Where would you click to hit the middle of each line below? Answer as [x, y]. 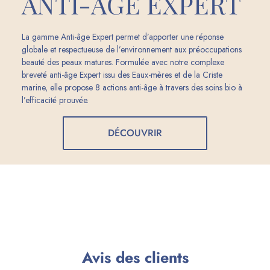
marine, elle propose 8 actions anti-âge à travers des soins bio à [132, 87]
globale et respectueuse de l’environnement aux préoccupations [132, 49]
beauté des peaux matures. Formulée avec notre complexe [123, 62]
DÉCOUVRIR [135, 133]
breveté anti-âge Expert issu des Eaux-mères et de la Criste [122, 74]
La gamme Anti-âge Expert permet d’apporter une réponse [123, 36]
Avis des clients [135, 258]
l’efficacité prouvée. [55, 100]
